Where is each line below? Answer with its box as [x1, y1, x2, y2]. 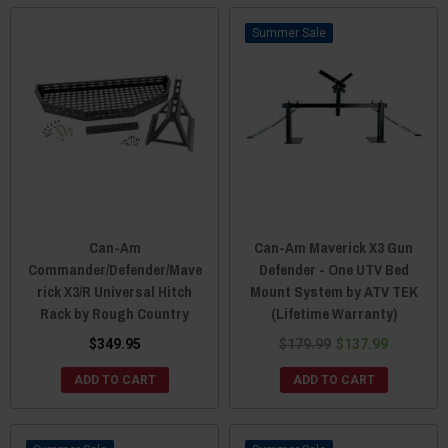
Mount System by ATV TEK [249, 280, 418, 302]
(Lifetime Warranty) [270, 302, 397, 324]
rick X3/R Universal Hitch [37, 280, 192, 302]
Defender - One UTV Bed [258, 258, 409, 280]
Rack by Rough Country [40, 302, 189, 324]
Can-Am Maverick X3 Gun [254, 236, 413, 258]
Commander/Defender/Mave [27, 258, 202, 280]
